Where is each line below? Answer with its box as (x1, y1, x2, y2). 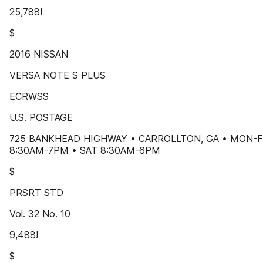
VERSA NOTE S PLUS (9, 69, 106, 81)
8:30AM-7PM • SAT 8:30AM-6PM (9, 144, 160, 156)
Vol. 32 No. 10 (9, 208, 70, 220)
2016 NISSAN (9, 48, 68, 60)
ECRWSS (9, 90, 49, 102)
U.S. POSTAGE (9, 112, 73, 123)
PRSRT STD (9, 187, 63, 198)
